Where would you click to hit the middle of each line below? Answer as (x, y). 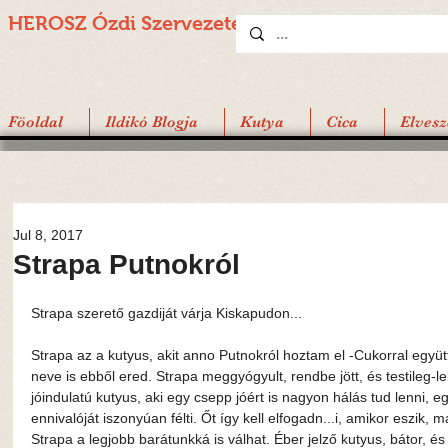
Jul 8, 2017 (48, 234)
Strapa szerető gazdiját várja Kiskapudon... (166, 313)
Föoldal (35, 122)
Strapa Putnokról (126, 264)
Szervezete (194, 23)
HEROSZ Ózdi (74, 23)
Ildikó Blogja (151, 122)
